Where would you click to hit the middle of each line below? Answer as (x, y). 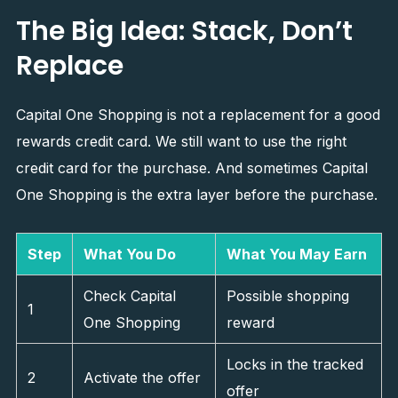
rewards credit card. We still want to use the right (181, 141)
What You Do (129, 254)
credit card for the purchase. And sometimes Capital (191, 168)
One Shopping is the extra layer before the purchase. (196, 195)
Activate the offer (142, 378)
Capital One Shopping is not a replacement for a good (198, 115)
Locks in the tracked (295, 364)
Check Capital (129, 296)
